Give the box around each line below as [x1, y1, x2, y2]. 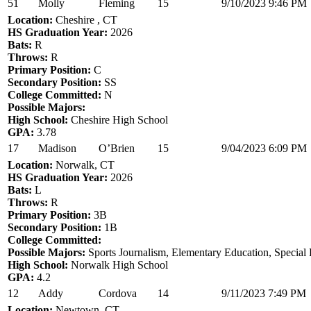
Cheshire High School [68, 113, 168, 126]
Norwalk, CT [53, 158, 115, 171]
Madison [38, 142, 76, 154]
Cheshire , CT [53, 13, 117, 26]
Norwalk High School [68, 258, 168, 271]
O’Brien [99, 142, 135, 154]
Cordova [99, 287, 137, 299]
